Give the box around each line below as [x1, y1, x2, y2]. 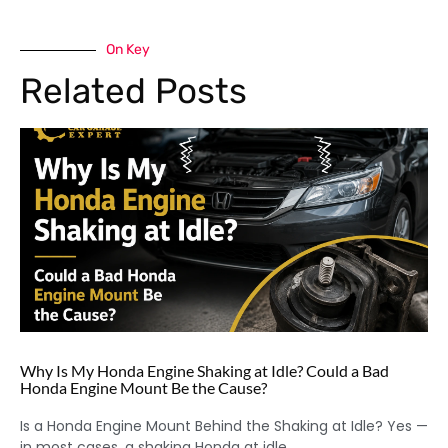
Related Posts [20, 70, 247, 113]
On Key [106, 41, 150, 59]
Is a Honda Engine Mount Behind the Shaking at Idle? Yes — [20, 416, 428, 437]
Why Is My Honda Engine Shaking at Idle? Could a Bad [20, 361, 389, 381]
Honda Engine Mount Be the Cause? [20, 378, 267, 398]
